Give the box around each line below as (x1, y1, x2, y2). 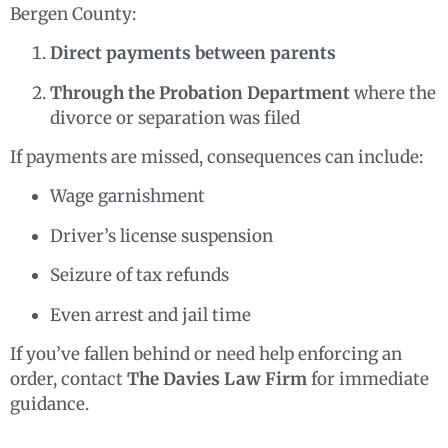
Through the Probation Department (50, 81, 350, 104)
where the (350, 81, 436, 104)
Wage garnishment (50, 185, 205, 208)
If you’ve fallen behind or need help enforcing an (10, 342, 402, 365)
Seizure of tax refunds (50, 264, 229, 287)
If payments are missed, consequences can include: (10, 146, 423, 168)
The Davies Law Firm (127, 367, 307, 390)
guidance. (10, 392, 89, 415)
